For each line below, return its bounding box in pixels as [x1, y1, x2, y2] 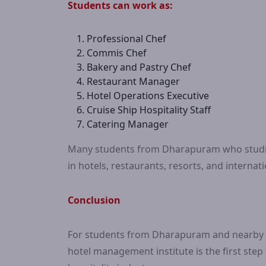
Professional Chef [87, 32, 166, 45]
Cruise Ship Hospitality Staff [87, 103, 211, 116]
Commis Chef [87, 46, 147, 59]
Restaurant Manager [87, 75, 180, 88]
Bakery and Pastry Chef [87, 61, 191, 74]
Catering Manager [87, 118, 169, 131]
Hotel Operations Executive [87, 89, 209, 102]
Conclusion [68, 194, 121, 207]
